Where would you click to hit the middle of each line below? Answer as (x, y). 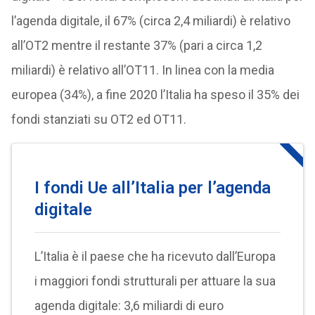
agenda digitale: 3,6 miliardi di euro (129, 306)
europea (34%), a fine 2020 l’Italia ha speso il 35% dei (155, 95)
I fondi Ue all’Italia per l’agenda (152, 188)
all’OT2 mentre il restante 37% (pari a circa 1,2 (136, 46)
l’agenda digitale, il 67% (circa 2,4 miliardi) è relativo (150, 21)
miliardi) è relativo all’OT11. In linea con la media (142, 70)
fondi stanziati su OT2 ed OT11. (98, 120)
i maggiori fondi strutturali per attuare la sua (155, 281)
